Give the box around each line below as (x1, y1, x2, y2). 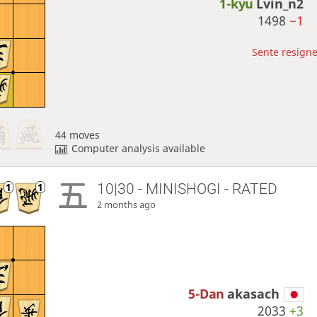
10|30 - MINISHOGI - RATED (97, 180, 278, 197)
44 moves (54, 128, 100, 142)
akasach (227, 285, 280, 303)
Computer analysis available (71, 142, 206, 156)
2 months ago (97, 198, 156, 211)
